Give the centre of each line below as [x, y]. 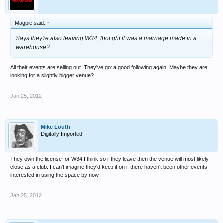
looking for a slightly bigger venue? [52, 75]
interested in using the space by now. [55, 175]
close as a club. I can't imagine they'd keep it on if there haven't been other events [109, 167]
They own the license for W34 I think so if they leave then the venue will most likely [110, 159]
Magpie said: [31, 23]
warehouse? [33, 47]
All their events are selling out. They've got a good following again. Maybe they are [109, 67]
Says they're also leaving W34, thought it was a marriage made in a [106, 38]
